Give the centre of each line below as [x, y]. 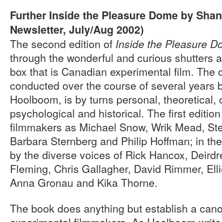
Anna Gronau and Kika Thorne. [84, 182]
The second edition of [63, 43]
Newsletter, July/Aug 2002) [77, 29]
